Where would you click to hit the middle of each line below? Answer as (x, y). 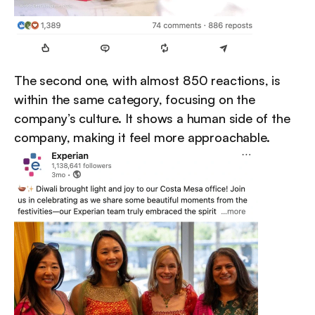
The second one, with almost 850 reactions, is (147, 80)
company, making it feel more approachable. (142, 137)
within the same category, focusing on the (135, 99)
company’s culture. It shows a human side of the (152, 118)
